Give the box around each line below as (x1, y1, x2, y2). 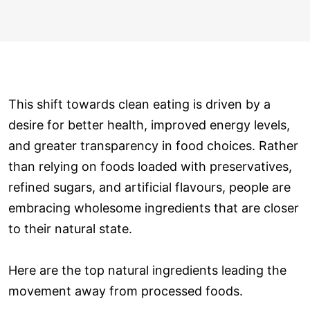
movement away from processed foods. (8, 283, 243, 298)
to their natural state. (8, 221, 132, 236)
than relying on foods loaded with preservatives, (8, 158, 292, 174)
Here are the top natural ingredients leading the (8, 262, 286, 277)
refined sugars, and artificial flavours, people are (8, 179, 291, 194)
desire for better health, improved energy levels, (8, 117, 290, 132)
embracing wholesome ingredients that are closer (8, 200, 299, 215)
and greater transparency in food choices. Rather (8, 138, 298, 153)
